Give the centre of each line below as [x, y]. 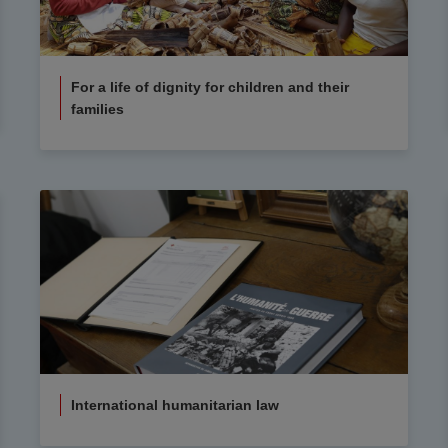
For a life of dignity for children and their [209, 86]
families [97, 108]
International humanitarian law [174, 405]
